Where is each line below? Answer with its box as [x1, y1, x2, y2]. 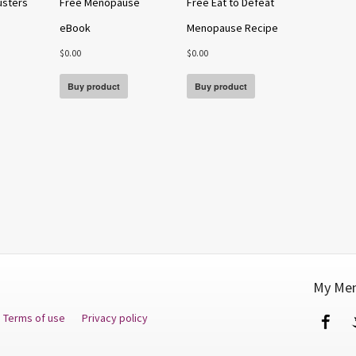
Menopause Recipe [186, 21, 278, 35]
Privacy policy [82, 310, 148, 325]
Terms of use [3, 310, 68, 325]
